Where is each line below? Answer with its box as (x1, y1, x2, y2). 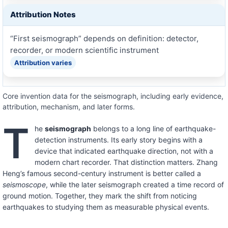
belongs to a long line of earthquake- (91, 124, 216, 133)
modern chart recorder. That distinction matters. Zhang (34, 157, 218, 166)
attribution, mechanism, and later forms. (2, 102, 135, 111)
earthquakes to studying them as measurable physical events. (2, 202, 209, 211)
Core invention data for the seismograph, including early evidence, (2, 91, 223, 100)
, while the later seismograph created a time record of (45, 180, 224, 189)
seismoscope (2, 180, 46, 189)
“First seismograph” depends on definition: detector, (10, 33, 198, 43)
